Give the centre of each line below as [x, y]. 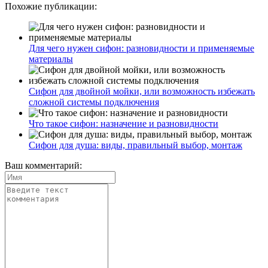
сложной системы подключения [94, 102]
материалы [51, 59]
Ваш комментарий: [43, 165]
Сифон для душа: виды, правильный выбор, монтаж [135, 145]
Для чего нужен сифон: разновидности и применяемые [141, 48]
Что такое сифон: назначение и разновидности [124, 123]
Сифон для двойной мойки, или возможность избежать [142, 91]
